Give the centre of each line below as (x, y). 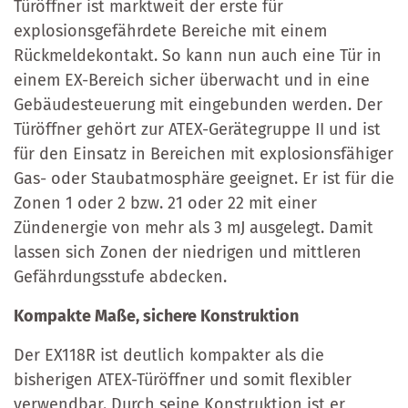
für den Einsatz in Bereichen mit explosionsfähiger (204, 153)
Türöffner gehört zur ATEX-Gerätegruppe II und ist (197, 129)
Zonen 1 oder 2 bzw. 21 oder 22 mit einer (165, 203)
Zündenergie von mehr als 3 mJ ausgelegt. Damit (194, 227)
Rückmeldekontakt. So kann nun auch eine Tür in (198, 55)
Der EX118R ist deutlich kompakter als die (169, 355)
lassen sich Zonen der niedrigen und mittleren (188, 252)
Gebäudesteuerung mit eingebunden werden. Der (198, 104)
